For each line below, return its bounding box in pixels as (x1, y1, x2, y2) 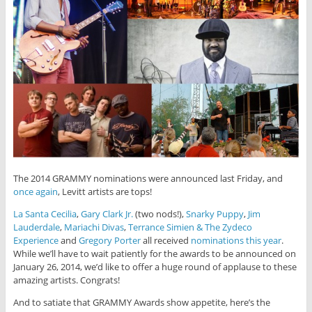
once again (13, 185, 58, 198)
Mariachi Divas (63, 220, 124, 233)
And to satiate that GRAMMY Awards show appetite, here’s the (13, 295, 270, 309)
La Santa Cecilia (13, 207, 77, 220)
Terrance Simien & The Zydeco (127, 220, 252, 233)
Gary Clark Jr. (80, 207, 133, 220)
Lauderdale (13, 220, 60, 233)
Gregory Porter (78, 233, 141, 247)
